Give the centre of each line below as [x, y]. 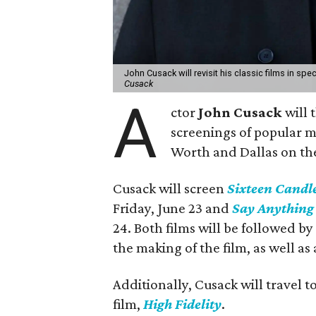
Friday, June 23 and [173, 208]
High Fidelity [183, 304]
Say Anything [273, 208]
